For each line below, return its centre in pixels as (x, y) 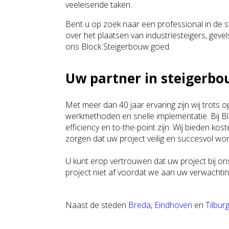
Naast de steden (97, 205)
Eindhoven (173, 205)
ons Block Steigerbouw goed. (118, 47)
